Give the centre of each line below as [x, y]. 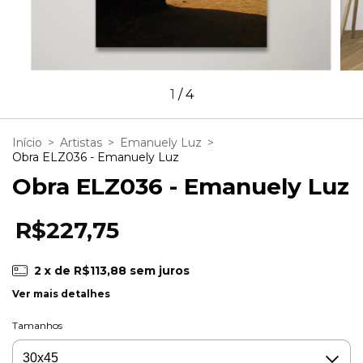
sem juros [159, 270]
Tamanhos [37, 326]
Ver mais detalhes [61, 294]
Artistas [81, 142]
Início [27, 142]
